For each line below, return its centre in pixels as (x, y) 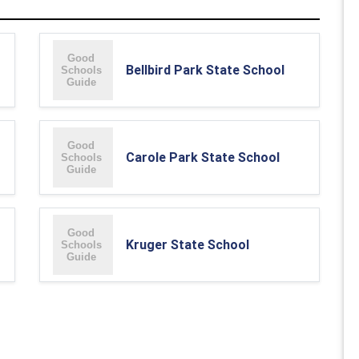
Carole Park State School (203, 157)
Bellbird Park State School (205, 70)
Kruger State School (188, 244)
